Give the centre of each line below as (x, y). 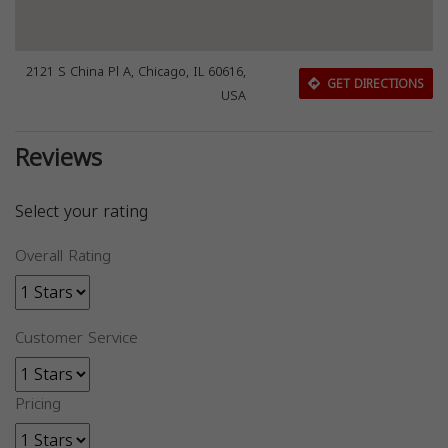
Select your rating (81, 211)
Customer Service (76, 338)
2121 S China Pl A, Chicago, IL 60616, (136, 72)
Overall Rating (63, 256)
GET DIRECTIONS (373, 83)
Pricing (38, 404)
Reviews (58, 158)
